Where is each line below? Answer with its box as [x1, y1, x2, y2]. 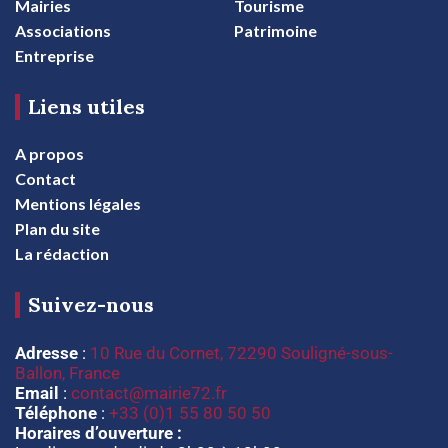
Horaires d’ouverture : [15, 422, 182, 443]
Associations [15, 20, 111, 40]
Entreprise [15, 45, 94, 65]
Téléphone [15, 402, 97, 423]
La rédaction [15, 243, 109, 263]
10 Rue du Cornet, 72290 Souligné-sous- [90, 342, 393, 363]
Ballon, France [15, 362, 120, 383]
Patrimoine [234, 20, 317, 40]
